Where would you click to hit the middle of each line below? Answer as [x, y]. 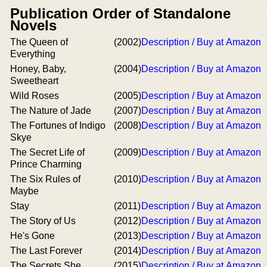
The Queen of [39, 42]
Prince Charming [46, 164]
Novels [33, 25]
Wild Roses [35, 96]
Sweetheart [34, 81]
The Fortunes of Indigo [58, 125]
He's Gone [32, 236]
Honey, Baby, [38, 69]
